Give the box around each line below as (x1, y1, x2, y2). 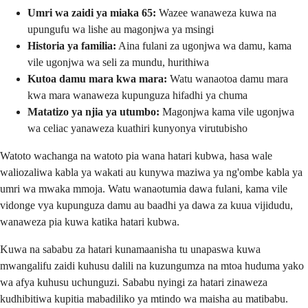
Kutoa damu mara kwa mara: (27, 73, 167, 85)
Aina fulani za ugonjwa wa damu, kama (116, 40, 291, 52)
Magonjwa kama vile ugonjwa (159, 106, 294, 118)
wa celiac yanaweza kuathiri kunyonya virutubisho (27, 122, 247, 135)
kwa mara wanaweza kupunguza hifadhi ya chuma (27, 89, 247, 102)
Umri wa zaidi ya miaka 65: (27, 7, 156, 19)
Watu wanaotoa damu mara (167, 73, 288, 85)
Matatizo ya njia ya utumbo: (27, 106, 159, 118)
